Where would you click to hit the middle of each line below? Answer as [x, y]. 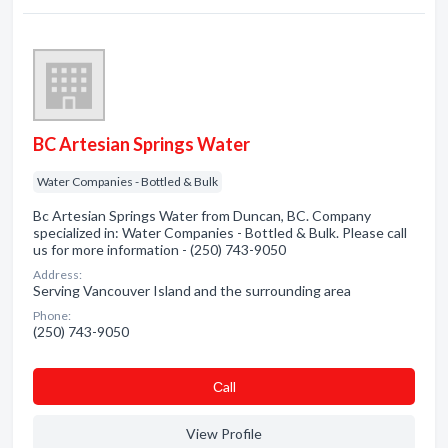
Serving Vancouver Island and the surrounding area [192, 290]
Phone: [52, 315]
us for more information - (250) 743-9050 [159, 249]
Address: [57, 274]
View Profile [224, 433]
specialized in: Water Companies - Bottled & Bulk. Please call [220, 232]
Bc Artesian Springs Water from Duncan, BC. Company [202, 215]
